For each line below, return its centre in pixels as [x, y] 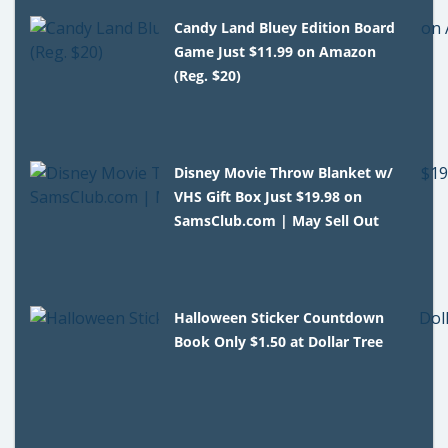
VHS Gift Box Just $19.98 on [268, 196]
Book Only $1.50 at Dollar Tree [279, 341]
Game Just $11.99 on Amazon [275, 51]
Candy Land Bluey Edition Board [285, 27]
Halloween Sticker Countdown [279, 317]
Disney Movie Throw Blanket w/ [284, 172]
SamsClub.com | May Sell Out [277, 220]
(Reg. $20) [208, 75]
